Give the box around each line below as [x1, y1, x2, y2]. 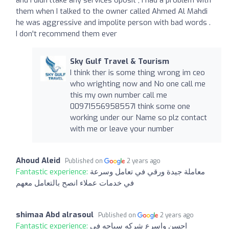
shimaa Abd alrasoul [16, 209, 94, 220]
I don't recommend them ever [16, 28, 117, 39]
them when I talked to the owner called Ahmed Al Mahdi [16, 6, 208, 16]
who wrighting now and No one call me [70, 78, 205, 89]
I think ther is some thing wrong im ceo [70, 67, 205, 78]
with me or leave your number [70, 123, 174, 134]
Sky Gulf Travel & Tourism [70, 56, 169, 66]
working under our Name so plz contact [70, 112, 207, 123]
